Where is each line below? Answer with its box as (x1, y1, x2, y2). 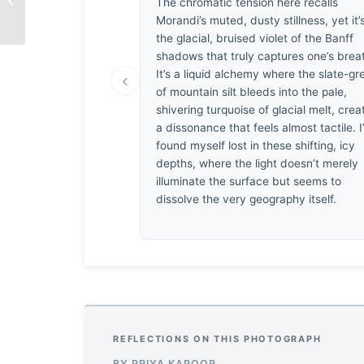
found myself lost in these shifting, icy (156, 138, 356, 152)
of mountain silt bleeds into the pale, (156, 84, 348, 98)
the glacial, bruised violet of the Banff (156, 31, 354, 45)
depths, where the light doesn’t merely (156, 156, 359, 170)
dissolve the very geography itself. (156, 192, 337, 206)
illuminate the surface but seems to (156, 174, 342, 188)
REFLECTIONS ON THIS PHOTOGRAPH (113, 332, 322, 344)
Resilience (28, 2, 77, 15)
